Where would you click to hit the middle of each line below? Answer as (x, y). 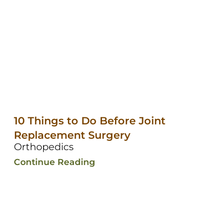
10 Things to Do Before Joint (89, 120)
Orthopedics (44, 146)
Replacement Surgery (72, 135)
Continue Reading (54, 162)
